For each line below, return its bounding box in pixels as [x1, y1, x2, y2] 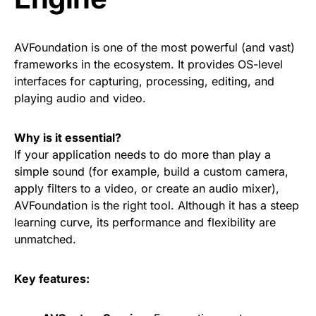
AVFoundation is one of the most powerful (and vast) [14, 40, 295, 54]
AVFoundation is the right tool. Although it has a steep [14, 198, 299, 212]
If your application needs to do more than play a [14, 147, 271, 162]
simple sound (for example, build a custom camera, [14, 164, 288, 178]
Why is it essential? [14, 130, 121, 145]
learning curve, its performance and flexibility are [14, 215, 276, 229]
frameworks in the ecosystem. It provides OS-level [14, 57, 283, 71]
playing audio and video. [14, 91, 146, 105]
